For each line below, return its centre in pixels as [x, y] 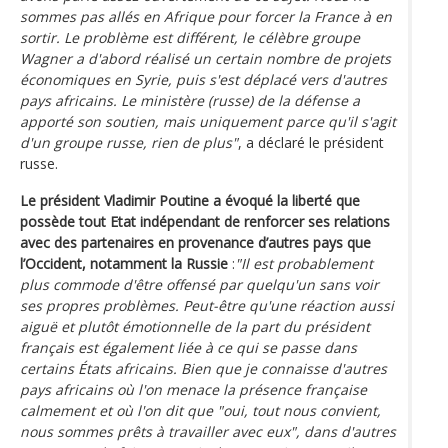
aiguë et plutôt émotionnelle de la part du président [195, 326]
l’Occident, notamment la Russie [124, 263]
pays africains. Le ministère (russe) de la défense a [190, 100]
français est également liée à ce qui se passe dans [188, 347]
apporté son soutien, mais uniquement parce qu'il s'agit [208, 121]
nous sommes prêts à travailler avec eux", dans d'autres [208, 431]
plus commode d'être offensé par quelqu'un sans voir [199, 284]
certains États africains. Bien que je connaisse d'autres [203, 368]
